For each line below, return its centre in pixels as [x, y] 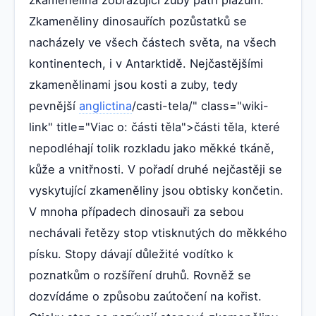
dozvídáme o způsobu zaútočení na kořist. [145, 297]
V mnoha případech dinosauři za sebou [136, 212]
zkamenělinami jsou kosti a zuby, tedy [133, 85]
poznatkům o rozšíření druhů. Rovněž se [140, 275]
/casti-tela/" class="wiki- [200, 106]
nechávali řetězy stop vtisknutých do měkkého [158, 233]
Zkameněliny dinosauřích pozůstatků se [138, 22]
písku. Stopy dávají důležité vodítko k [131, 254]
